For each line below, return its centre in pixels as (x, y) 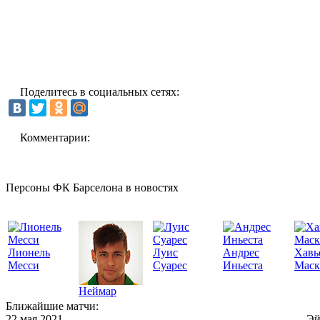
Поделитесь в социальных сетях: (100, 91)
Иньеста (243, 265)
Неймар (97, 291)
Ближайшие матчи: (52, 306)
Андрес (241, 252)
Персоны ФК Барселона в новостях (92, 187)
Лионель (29, 252)
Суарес (170, 265)
